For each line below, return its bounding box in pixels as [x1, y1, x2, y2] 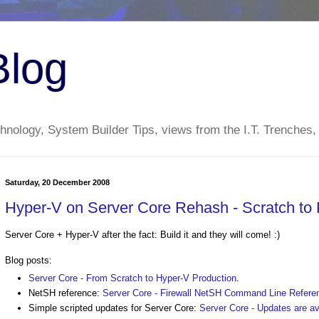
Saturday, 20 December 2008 [5, 178, 110, 187]
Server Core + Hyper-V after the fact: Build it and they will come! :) [5, 229, 280, 241]
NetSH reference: [28, 287, 103, 298]
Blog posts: [5, 255, 52, 266]
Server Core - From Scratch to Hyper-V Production [28, 272, 236, 283]
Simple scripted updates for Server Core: [28, 303, 199, 314]
